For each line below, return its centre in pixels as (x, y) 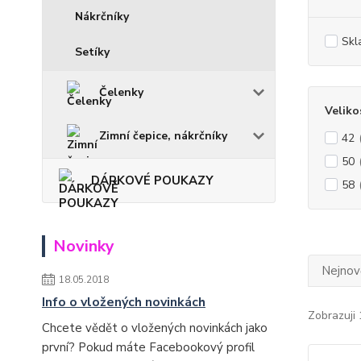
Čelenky (121, 92)
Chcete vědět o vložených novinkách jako (155, 328)
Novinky (84, 246)
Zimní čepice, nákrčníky (163, 135)
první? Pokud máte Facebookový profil (148, 347)
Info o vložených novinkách (124, 302)
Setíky (92, 52)
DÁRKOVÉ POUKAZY (152, 180)
